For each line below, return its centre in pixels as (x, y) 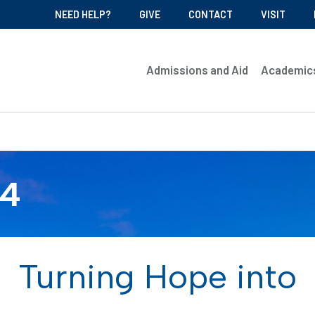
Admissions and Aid (198, 70)
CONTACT (211, 14)
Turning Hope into (157, 276)
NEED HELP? (83, 14)
